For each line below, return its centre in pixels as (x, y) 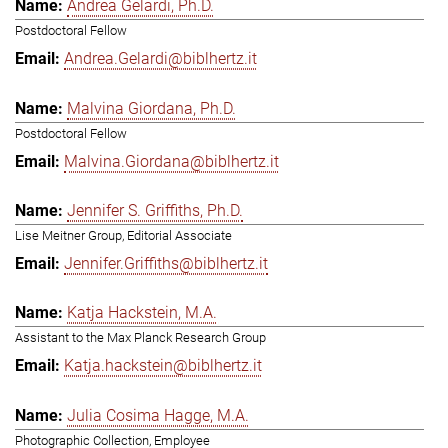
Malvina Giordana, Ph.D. (151, 108)
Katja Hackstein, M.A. (142, 313)
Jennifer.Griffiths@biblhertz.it (166, 263)
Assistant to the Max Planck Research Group (140, 338)
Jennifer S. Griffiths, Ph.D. (155, 210)
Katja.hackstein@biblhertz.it (163, 366)
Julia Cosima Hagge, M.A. (158, 415)
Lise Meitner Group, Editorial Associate (123, 235)
